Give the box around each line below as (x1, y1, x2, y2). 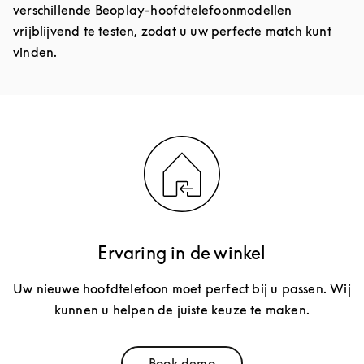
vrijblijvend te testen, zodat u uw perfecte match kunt (13, 23, 331, 40)
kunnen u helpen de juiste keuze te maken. (54, 301, 310, 318)
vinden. (13, 44, 58, 61)
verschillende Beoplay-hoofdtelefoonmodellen (13, 2, 292, 19)
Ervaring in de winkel (97, 242, 266, 264)
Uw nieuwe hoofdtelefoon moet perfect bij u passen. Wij (13, 280, 351, 297)
